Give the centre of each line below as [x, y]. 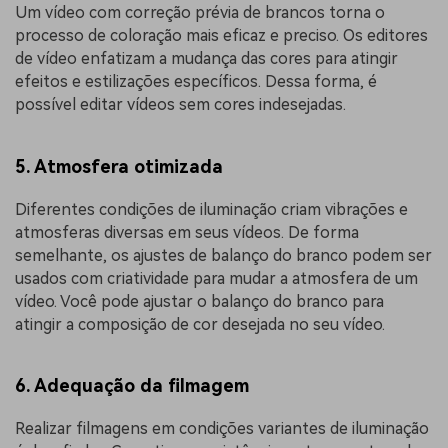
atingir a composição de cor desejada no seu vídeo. [200, 324]
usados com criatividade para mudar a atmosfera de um [216, 278]
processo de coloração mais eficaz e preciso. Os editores [221, 36]
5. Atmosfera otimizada [119, 166]
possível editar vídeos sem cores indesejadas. [180, 105]
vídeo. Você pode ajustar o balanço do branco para [199, 301]
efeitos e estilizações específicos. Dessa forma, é [196, 82]
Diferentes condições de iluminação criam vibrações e [211, 209]
